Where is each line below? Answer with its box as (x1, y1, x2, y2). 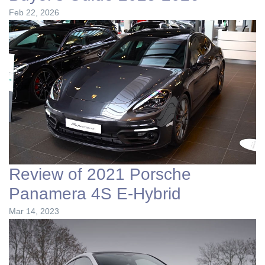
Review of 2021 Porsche (9, 164, 191, 183)
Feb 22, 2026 (9, 8, 59, 18)
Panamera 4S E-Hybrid (9, 184, 181, 203)
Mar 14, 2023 (9, 206, 59, 216)
